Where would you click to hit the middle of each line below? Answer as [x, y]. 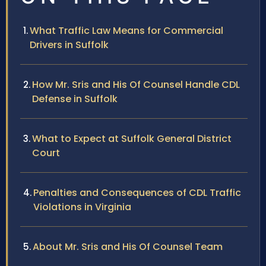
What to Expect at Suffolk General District [132, 139]
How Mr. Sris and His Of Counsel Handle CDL [136, 85]
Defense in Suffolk [75, 99]
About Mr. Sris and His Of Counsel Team [128, 247]
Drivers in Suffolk [69, 45]
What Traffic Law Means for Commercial [126, 31]
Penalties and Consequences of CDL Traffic [137, 193]
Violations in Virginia [82, 207]
